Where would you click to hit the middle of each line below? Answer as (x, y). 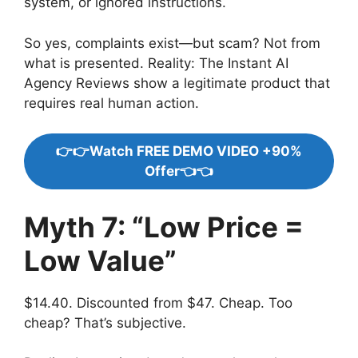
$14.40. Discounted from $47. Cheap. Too (158, 302)
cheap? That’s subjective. (105, 322)
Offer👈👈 (179, 171)
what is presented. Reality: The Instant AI (156, 63)
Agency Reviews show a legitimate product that (177, 83)
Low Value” (100, 260)
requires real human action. (111, 103)
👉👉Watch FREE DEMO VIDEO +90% (179, 151)
